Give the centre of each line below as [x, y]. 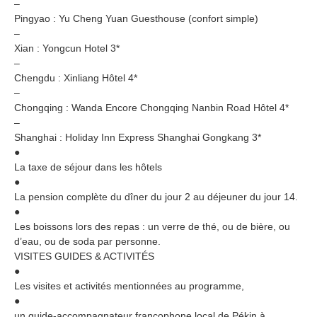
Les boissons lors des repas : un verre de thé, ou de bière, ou [152, 226]
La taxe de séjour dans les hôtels [88, 167]
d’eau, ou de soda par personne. [87, 241]
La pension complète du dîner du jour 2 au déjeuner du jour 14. [156, 196]
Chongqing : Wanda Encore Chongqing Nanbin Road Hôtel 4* [151, 107]
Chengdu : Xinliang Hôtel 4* [76, 77]
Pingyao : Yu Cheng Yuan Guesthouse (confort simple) [136, 18]
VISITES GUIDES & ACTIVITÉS [84, 256]
